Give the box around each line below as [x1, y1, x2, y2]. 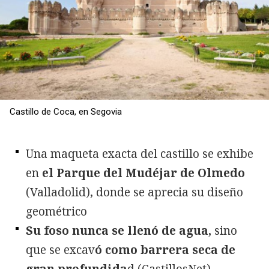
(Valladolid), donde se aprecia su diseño [26, 184, 243, 201]
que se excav [26, 242, 95, 258]
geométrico [26, 204, 90, 220]
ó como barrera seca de [95, 242, 235, 258]
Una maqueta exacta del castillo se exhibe [26, 146, 253, 162]
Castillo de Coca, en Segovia [10, 106, 122, 118]
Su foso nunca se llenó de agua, [26, 223, 211, 239]
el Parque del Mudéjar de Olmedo [39, 165, 245, 181]
